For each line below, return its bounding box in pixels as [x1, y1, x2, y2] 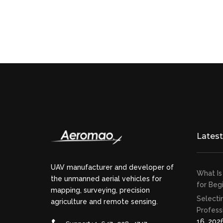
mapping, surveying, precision [51, 186, 150, 195]
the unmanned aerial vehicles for [51, 175, 162, 183]
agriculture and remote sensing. [51, 198, 158, 206]
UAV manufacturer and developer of [51, 163, 174, 172]
